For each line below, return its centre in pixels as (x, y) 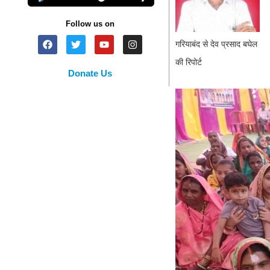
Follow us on (90, 24)
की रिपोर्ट (188, 62)
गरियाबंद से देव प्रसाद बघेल (216, 44)
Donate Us (90, 74)
